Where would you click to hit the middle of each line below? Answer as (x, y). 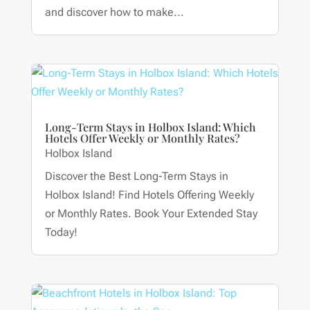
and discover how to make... (114, 12)
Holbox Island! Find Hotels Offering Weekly (149, 195)
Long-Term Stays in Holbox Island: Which (150, 127)
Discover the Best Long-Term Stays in (136, 176)
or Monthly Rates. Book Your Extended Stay (151, 214)
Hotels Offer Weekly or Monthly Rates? (142, 138)
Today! (61, 232)
